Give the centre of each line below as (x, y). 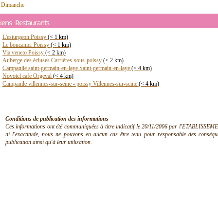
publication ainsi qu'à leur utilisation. (49, 142)
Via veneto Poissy (24, 53)
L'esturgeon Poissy (25, 37)
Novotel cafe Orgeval (27, 76)
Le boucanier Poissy (26, 45)
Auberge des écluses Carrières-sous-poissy (53, 60)
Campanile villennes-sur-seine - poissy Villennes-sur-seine (70, 84)
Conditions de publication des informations (57, 119)
